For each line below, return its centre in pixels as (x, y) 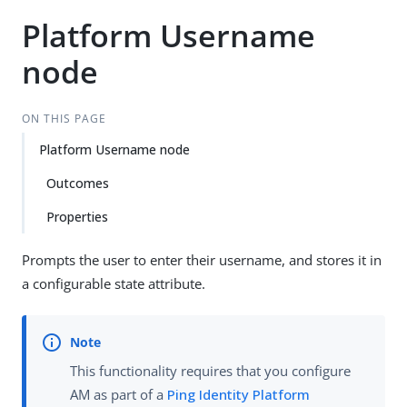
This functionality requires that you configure (210, 371)
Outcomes (78, 183)
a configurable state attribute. (114, 283)
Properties (77, 217)
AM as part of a (119, 395)
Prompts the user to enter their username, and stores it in (202, 260)
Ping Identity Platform (238, 395)
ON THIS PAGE (64, 119)
